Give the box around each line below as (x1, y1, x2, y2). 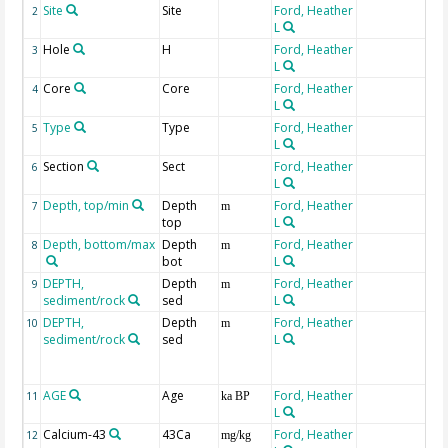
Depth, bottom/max (43, 236, 156, 254)
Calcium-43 (43, 426, 107, 444)
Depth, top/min (43, 197, 130, 215)
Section (43, 158, 85, 176)
